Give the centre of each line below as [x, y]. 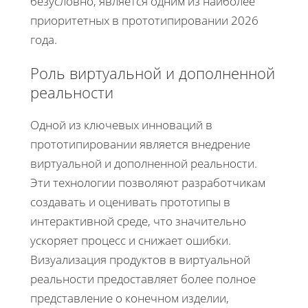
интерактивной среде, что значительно [138, 221]
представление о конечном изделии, [130, 298]
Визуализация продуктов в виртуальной [140, 259]
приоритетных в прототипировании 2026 [144, 20]
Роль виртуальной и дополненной [153, 73]
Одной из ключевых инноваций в [121, 124]
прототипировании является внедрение [140, 144]
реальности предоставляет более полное [143, 278]
